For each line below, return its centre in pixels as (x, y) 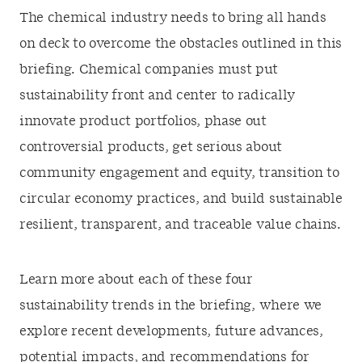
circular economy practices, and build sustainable (181, 199)
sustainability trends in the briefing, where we (170, 305)
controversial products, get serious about (151, 147)
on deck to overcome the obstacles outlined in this (181, 44)
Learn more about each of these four (136, 280)
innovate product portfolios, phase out (143, 121)
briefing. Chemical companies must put (149, 69)
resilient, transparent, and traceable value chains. (180, 225)
